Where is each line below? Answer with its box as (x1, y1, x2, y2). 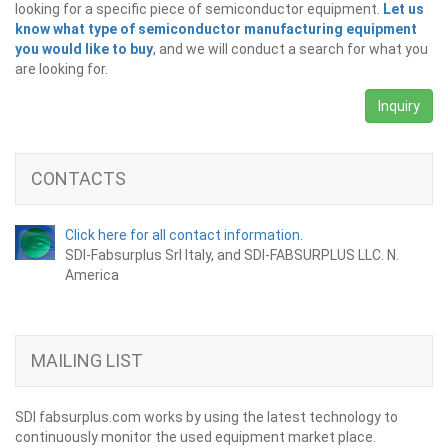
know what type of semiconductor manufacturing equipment (15, 21, 417, 38)
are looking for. (15, 61, 108, 78)
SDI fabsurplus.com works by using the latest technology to (15, 409, 398, 426)
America (65, 267, 119, 284)
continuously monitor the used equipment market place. (15, 429, 376, 446)
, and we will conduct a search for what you (153, 41, 428, 58)
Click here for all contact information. (65, 227, 303, 244)
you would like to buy (15, 41, 153, 58)
